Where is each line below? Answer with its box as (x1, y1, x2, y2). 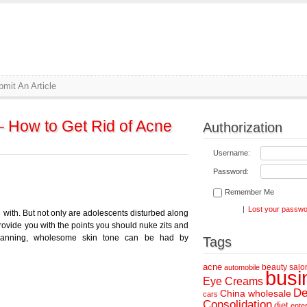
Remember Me (225, 188, 274, 196)
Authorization (203, 120, 282, 135)
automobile (224, 263, 260, 271)
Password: (213, 167, 249, 175)
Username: (213, 149, 250, 157)
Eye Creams (203, 275, 263, 287)
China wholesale (220, 288, 291, 299)
